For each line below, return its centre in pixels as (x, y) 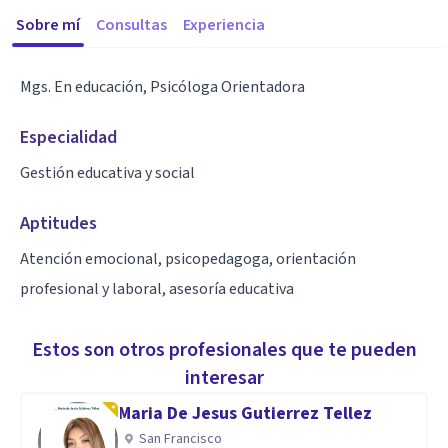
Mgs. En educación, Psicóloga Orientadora (162, 87)
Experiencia (224, 25)
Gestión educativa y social (107, 173)
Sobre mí (48, 25)
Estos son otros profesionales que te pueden (224, 350)
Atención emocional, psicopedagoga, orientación (188, 259)
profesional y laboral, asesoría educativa (157, 289)
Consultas (131, 25)
